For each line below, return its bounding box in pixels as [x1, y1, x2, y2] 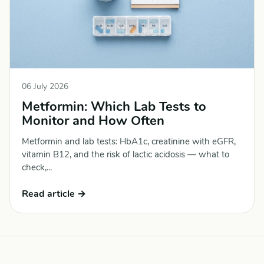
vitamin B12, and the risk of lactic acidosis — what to [22, 148, 229, 161]
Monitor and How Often [22, 112, 164, 130]
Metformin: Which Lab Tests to [22, 98, 206, 116]
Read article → [22, 187, 86, 200]
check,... [22, 161, 52, 174]
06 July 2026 [22, 81, 68, 93]
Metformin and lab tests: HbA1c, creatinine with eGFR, [22, 136, 236, 148]
